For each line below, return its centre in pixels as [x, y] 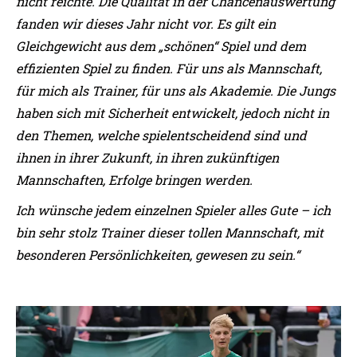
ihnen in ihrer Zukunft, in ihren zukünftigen [147, 157]
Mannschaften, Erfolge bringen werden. [134, 180]
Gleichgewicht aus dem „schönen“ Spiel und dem [161, 46]
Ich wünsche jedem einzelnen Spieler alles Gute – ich [173, 210]
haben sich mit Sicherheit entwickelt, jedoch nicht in [173, 113]
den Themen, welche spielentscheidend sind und [161, 135]
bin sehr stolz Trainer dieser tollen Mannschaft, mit [170, 232]
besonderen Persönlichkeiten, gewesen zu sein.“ [158, 255]
